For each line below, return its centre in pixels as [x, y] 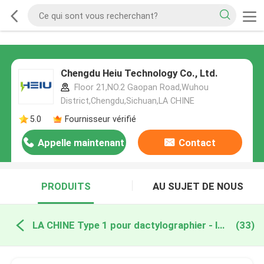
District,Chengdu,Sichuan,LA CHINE [127, 101]
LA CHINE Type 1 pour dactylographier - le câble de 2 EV [221, 225]
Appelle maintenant [81, 143]
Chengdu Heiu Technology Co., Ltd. [139, 73]
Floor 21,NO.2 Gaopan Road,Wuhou [140, 88]
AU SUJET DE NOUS [198, 187]
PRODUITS [66, 187]
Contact [197, 143]
